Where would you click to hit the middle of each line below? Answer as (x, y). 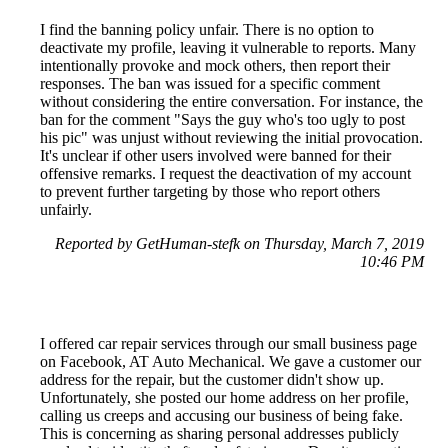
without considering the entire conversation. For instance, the (231, 102)
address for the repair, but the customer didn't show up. (212, 380)
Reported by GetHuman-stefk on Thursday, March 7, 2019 (239, 244)
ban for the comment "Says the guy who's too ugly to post (222, 120)
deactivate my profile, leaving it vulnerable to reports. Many (228, 48)
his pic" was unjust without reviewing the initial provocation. (231, 138)
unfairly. (66, 210)
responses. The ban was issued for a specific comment (210, 84)
